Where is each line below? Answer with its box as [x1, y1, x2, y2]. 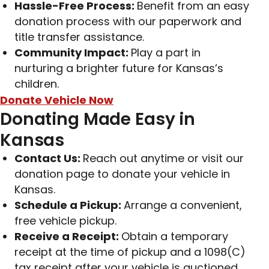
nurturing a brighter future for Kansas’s [14, 61, 223, 76]
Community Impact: [14, 45, 131, 61]
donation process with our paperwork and [14, 14, 241, 29]
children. [14, 76, 59, 92]
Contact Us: [14, 151, 83, 166]
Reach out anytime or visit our [83, 151, 244, 166]
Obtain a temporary [121, 229, 228, 244]
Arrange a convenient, [124, 198, 242, 213]
